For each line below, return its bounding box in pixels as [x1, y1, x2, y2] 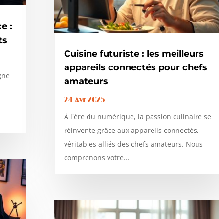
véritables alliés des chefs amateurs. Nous [64, 139, 203, 149]
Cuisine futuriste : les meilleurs [64, 48, 204, 59]
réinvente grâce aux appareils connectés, [64, 125, 199, 135]
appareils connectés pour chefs [64, 62, 207, 73]
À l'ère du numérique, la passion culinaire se [64, 111, 211, 121]
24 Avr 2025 [64, 95, 105, 104]
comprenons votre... [64, 153, 130, 162]
